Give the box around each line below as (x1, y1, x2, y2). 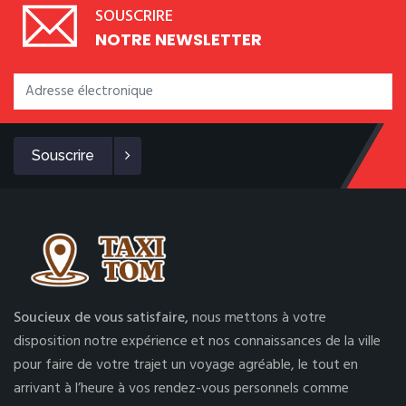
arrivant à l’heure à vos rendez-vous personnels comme (14, 377, 349, 401)
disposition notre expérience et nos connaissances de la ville (14, 330, 381, 353)
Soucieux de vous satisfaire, (14, 306, 192, 330)
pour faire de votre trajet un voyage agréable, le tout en (14, 353, 358, 377)
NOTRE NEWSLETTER (95, 28, 262, 51)
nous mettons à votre (192, 306, 326, 330)
